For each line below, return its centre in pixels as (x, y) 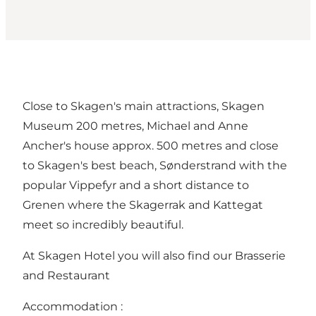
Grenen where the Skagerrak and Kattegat (143, 205)
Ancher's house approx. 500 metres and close (151, 146)
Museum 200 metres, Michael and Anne (135, 126)
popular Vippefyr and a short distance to (136, 186)
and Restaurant (66, 276)
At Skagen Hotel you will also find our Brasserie (154, 256)
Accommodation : (73, 307)
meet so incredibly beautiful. (103, 225)
